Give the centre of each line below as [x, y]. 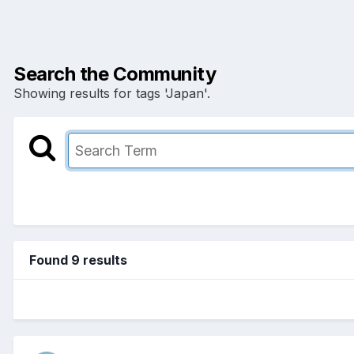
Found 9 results [78, 260]
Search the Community [115, 73]
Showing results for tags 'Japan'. [112, 93]
